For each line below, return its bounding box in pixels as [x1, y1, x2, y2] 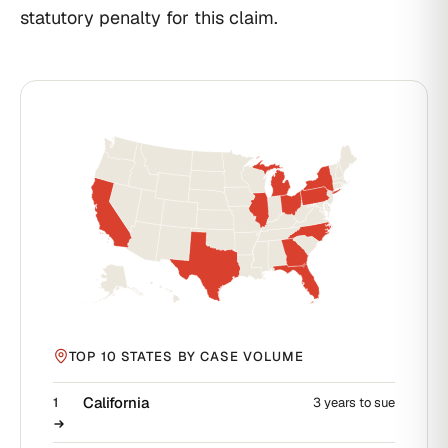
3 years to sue [313, 394, 395, 412]
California [83, 393, 149, 413]
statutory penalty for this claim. [20, 6, 278, 29]
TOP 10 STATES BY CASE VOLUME [69, 347, 305, 365]
